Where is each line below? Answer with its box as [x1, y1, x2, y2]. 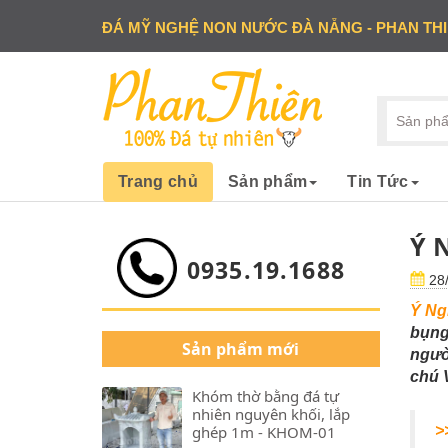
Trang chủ [118, 173, 198, 190]
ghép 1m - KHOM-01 [192, 422, 336, 442]
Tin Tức [347, 173, 409, 190]
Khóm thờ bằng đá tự [192, 386, 339, 406]
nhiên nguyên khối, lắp [192, 404, 350, 424]
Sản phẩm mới [182, 338, 300, 360]
